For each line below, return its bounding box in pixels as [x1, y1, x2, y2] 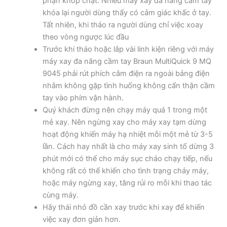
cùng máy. [42, 190, 79, 200]
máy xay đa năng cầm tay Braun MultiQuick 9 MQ [42, 56, 211, 66]
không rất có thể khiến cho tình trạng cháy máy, [42, 166, 209, 175]
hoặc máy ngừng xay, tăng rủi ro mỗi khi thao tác [42, 178, 212, 187]
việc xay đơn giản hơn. [42, 214, 121, 224]
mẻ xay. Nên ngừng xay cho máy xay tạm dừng [42, 117, 206, 127]
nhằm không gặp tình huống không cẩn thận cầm [42, 81, 215, 90]
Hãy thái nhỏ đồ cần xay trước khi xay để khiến [42, 202, 205, 212]
